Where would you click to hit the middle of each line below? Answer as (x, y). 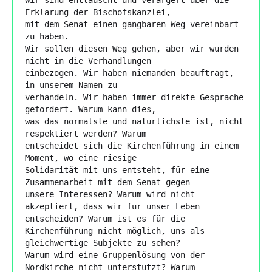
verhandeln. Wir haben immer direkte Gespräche (134, 97)
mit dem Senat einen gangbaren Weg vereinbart (132, 24)
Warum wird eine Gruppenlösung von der (115, 255)
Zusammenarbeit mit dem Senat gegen (107, 182)
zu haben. (47, 36)
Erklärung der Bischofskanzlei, (98, 12)
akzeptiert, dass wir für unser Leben (112, 206)
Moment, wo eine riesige (81, 158)
